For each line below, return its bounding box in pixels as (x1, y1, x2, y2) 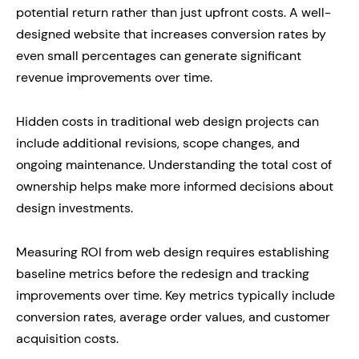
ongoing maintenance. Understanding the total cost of (16, 155, 332, 173)
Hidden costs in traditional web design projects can (16, 112, 319, 130)
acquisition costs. (16, 329, 119, 347)
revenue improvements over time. (16, 68, 212, 86)
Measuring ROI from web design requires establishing (16, 243, 329, 260)
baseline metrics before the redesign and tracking (16, 264, 309, 282)
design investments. (16, 199, 133, 216)
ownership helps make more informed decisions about (16, 177, 333, 195)
